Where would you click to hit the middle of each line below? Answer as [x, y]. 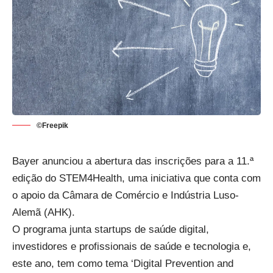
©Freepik [52, 125]
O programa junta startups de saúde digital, [111, 229]
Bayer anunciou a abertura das [82, 161]
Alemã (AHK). [44, 212]
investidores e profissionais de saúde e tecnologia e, [132, 246]
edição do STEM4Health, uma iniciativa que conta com [136, 178]
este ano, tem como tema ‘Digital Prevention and [123, 263]
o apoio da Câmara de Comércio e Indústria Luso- [126, 195]
